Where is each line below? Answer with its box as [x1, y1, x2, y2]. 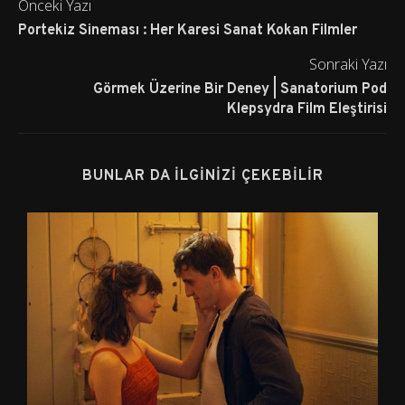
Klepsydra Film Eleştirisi [227, 100, 387, 119]
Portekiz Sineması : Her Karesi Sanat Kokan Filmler [18, 22, 357, 41]
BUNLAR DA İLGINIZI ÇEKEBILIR [81, 167, 324, 186]
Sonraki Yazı [309, 54, 387, 75]
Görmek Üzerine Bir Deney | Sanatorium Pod [93, 80, 387, 99]
